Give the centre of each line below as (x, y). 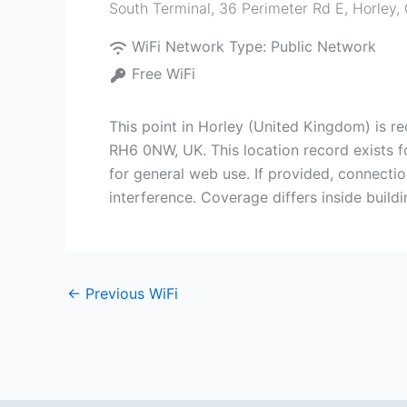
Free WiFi (164, 74)
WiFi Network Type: (201, 46)
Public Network (323, 46)
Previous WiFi (129, 293)
